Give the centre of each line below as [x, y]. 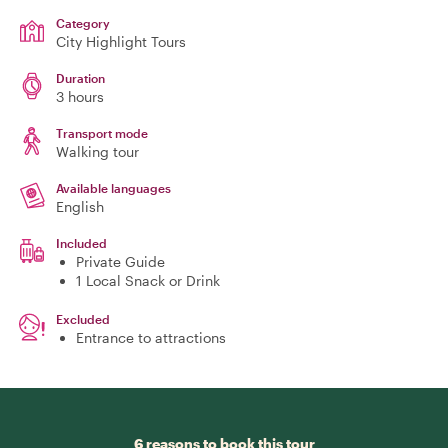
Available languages [113, 188]
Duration [80, 78]
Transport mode [102, 133]
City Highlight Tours [121, 41]
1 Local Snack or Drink [148, 280]
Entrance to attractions [151, 337]
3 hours [80, 96]
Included [81, 243]
